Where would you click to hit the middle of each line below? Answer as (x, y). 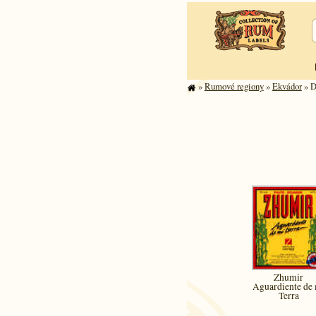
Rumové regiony (234, 86)
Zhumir (288, 277)
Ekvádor (287, 86)
